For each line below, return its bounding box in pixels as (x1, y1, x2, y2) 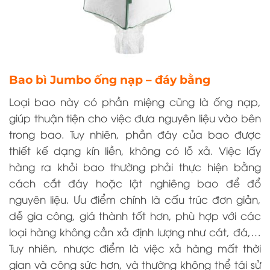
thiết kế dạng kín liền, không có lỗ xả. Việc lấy (9, 143, 261, 157)
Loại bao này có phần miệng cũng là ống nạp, (9, 94, 261, 108)
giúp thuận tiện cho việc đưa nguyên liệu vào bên (9, 110, 261, 125)
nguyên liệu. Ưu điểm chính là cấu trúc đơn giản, (9, 192, 261, 206)
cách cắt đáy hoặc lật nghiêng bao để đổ (9, 175, 261, 190)
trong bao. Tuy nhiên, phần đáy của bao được (9, 127, 261, 141)
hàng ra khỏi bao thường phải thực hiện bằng (9, 159, 261, 174)
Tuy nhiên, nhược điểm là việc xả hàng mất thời (9, 240, 261, 255)
